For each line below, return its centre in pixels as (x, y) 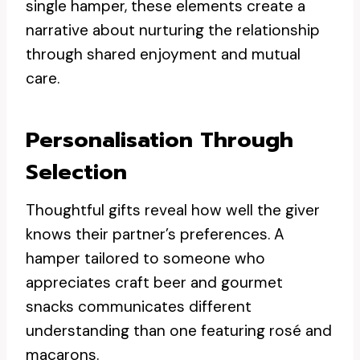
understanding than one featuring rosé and (179, 331)
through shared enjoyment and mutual (163, 54)
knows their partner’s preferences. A (155, 234)
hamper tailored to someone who (145, 258)
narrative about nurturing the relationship (173, 30)
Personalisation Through (160, 139)
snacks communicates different (139, 307)
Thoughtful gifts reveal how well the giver (173, 210)
